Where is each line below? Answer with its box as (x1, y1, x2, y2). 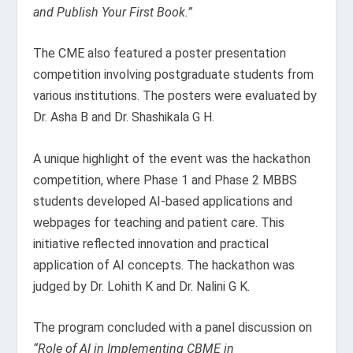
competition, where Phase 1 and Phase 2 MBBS (33, 172, 298, 188)
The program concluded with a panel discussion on (33, 320, 313, 336)
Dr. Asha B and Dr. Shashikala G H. (33, 110, 215, 125)
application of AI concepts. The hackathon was (33, 257, 295, 273)
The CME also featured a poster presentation (33, 46, 287, 61)
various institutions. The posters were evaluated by (33, 88, 318, 104)
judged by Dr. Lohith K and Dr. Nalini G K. (33, 278, 251, 294)
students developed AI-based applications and (33, 193, 293, 209)
